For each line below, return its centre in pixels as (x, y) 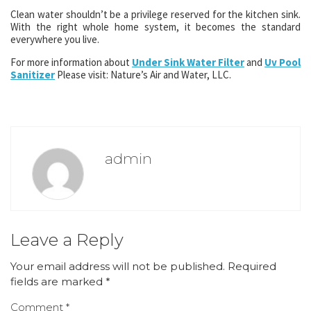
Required (252, 266)
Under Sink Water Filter (188, 62)
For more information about (71, 62)
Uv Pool (283, 62)
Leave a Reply (67, 240)
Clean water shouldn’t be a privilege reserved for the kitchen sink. (155, 14)
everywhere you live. (55, 39)
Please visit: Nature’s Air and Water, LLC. (143, 75)
